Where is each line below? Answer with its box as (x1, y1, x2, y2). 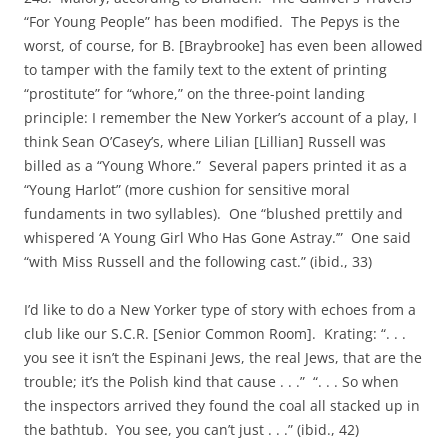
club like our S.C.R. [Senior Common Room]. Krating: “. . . (24, 324, 406, 343)
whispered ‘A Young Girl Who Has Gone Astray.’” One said (24, 228, 411, 247)
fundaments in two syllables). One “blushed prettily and (24, 204, 403, 223)
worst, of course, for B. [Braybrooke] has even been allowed (24, 36, 423, 55)
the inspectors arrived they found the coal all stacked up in (24, 396, 420, 415)
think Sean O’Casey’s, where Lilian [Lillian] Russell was (24, 132, 386, 151)
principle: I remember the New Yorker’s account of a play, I (24, 108, 417, 127)
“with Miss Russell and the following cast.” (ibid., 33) (24, 252, 372, 271)
